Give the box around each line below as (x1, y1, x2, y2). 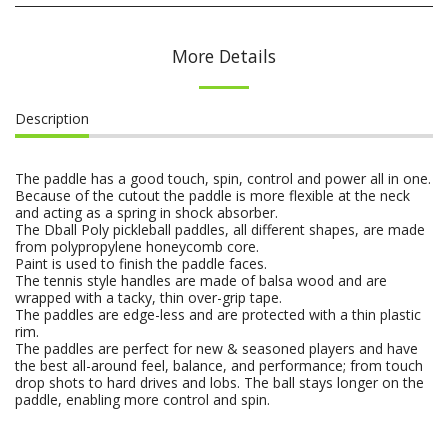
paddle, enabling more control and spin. (15, 390, 270, 410)
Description (15, 109, 89, 129)
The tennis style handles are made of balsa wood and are (15, 271, 387, 291)
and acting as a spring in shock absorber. (15, 203, 278, 223)
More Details (172, 44, 276, 69)
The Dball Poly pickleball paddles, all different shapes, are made (15, 220, 425, 240)
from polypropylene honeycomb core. (15, 237, 263, 257)
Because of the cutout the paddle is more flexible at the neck (15, 186, 410, 206)
